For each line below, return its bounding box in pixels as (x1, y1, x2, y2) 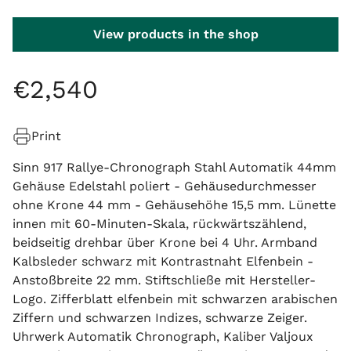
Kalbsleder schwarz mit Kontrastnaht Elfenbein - (13, 254, 313, 269)
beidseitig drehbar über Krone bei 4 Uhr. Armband (13, 235, 317, 250)
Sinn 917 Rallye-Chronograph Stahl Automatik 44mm (13, 160, 336, 175)
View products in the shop (92, 27, 259, 42)
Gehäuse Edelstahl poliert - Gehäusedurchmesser (13, 179, 317, 194)
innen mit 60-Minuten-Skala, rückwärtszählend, (13, 216, 306, 231)
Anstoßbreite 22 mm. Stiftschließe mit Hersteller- (13, 273, 316, 288)
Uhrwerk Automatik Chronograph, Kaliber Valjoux (13, 329, 313, 344)
